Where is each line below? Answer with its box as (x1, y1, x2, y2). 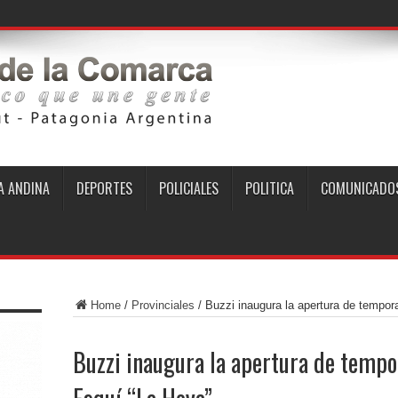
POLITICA (244, 178, 294, 199)
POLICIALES (158, 178, 219, 199)
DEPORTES (76, 178, 132, 199)
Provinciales (131, 298, 195, 312)
